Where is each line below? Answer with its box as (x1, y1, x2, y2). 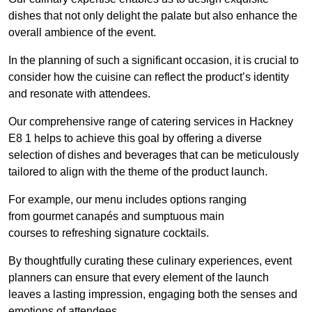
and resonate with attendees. (8, 88, 150, 100)
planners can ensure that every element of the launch (8, 272, 269, 284)
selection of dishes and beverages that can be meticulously (8, 149, 299, 162)
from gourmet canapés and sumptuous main (8, 210, 224, 223)
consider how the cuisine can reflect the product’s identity (8, 71, 289, 84)
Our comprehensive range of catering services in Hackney (8, 116, 293, 128)
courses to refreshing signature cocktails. (8, 227, 209, 240)
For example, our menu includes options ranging (8, 194, 247, 206)
